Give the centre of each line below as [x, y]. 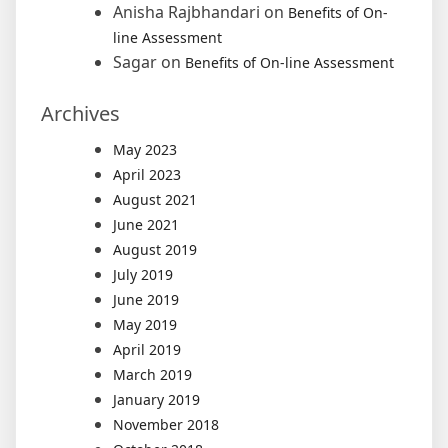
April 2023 [147, 174]
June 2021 [146, 224]
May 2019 [145, 324]
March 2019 [152, 374]
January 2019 [156, 399]
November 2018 [166, 424]
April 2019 [147, 349]
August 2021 [155, 199]
